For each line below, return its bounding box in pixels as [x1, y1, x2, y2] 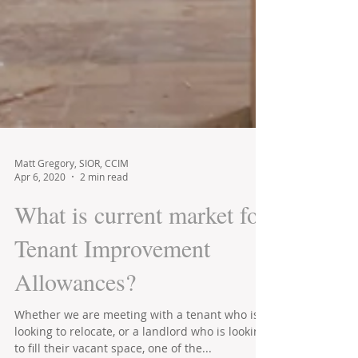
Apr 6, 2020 [14, 228, 66, 241]
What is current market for [14, 256, 267, 288]
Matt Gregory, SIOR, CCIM [14, 213, 129, 227]
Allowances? [14, 323, 136, 355]
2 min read [80, 228, 128, 241]
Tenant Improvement [14, 289, 210, 321]
